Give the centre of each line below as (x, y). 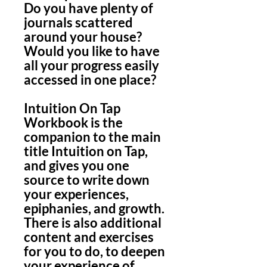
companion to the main (92, 137)
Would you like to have (92, 51)
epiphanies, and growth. (94, 208)
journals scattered (78, 22)
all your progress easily (91, 65)
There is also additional (93, 223)
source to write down (87, 180)
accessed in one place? (90, 80)
